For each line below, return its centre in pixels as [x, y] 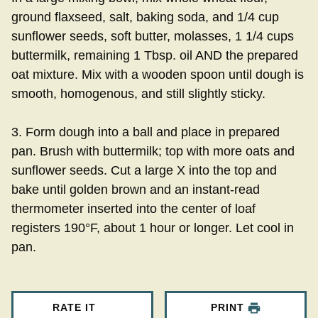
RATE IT [74, 308]
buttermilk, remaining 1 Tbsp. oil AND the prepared [155, 55]
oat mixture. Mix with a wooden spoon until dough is [158, 74]
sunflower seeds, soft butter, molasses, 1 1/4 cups [153, 36]
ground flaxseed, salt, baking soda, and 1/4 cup [145, 17]
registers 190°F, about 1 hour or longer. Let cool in [153, 227]
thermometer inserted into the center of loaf [133, 208]
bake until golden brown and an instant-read [136, 189]
